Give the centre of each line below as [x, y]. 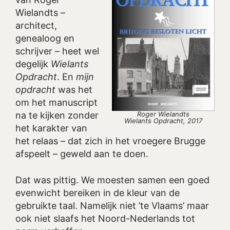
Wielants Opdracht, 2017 [163, 121]
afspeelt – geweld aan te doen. [82, 154]
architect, [36, 26]
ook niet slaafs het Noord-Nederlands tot [105, 218]
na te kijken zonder [57, 116]
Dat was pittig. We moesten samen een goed [112, 180]
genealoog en [45, 39]
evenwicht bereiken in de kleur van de [98, 193]
